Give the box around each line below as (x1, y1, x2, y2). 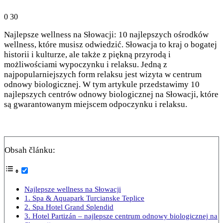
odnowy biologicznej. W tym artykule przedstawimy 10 (4, 79, 200, 89)
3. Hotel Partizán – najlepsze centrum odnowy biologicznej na (24, 211, 218, 220)
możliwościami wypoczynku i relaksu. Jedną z (4, 59, 167, 69)
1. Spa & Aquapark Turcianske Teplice (24, 193, 144, 202)
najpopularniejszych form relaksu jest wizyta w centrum (4, 69, 202, 79)
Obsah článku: (4, 145, 55, 155)
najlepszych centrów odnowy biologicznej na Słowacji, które (4, 89, 219, 99)
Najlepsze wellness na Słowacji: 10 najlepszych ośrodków (4, 29, 209, 39)
